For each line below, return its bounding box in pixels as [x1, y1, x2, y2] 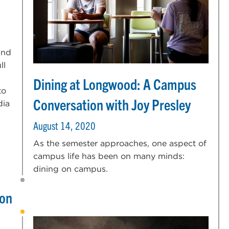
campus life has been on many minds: [33, 151, 185, 161]
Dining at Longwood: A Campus [33, 74, 197, 93]
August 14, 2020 [33, 119, 96, 132]
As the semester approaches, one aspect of [33, 138, 207, 148]
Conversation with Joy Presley [33, 95, 191, 113]
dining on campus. [33, 164, 108, 174]
